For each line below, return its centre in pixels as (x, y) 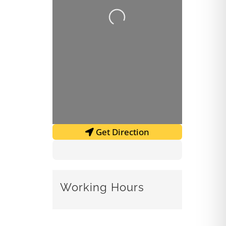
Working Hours (102, 187)
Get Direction (122, 132)
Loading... (132, 22)
